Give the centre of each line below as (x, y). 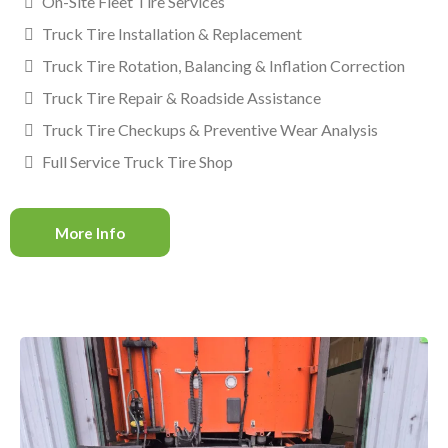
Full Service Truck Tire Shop (137, 162)
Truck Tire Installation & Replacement (172, 34)
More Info (90, 233)
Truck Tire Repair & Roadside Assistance (181, 98)
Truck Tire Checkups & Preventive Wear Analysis (210, 130)
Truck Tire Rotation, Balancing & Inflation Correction (223, 66)
